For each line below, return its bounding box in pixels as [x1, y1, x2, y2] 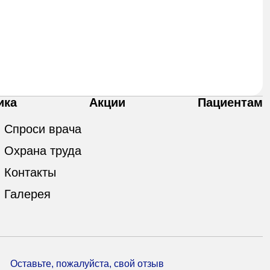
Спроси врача [4, 122, 81, 136]
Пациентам [198, 95, 263, 109]
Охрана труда [4, 143, 81, 157]
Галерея [4, 187, 51, 201]
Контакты [4, 165, 56, 179]
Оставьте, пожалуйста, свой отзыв [10, 258, 165, 269]
